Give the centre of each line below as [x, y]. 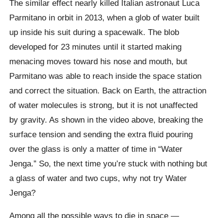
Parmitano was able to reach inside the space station [106, 76]
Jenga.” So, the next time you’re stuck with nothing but [109, 163]
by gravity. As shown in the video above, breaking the [106, 119]
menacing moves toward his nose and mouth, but [99, 61]
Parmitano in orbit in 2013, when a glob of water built [105, 17]
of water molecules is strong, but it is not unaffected [104, 105]
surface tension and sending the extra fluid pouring [101, 134]
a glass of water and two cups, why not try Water [98, 178]
